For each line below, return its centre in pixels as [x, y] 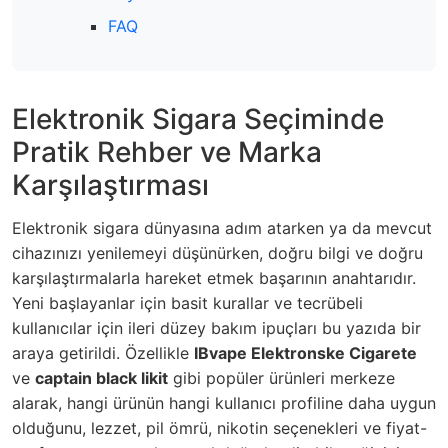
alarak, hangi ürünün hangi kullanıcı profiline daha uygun [224, 402]
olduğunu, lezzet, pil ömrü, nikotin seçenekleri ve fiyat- [219, 427]
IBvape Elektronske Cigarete [305, 352]
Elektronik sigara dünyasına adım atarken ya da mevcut [222, 227]
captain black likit [101, 377]
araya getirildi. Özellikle [103, 352]
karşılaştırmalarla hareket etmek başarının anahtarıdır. [214, 277]
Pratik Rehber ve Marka [167, 151]
